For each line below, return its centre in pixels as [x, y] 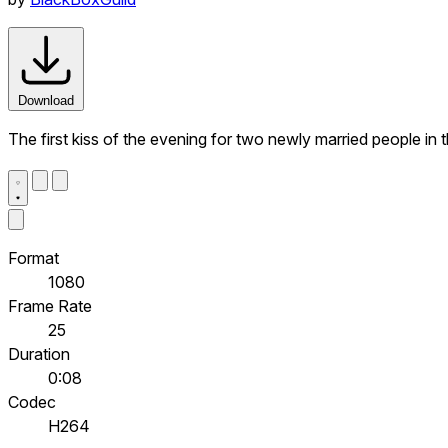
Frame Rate [50, 305]
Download [46, 100]
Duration [39, 353]
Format [33, 257]
